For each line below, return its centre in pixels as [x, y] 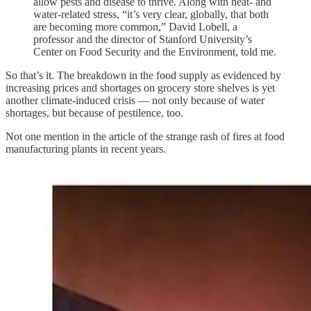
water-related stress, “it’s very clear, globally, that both [151, 14]
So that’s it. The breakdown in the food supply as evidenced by [143, 75]
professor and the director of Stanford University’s [143, 39]
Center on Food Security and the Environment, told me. [155, 51]
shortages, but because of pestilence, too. [94, 112]
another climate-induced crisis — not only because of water [135, 100]
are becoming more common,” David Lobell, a [135, 26]
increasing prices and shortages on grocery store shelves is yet [140, 87]
